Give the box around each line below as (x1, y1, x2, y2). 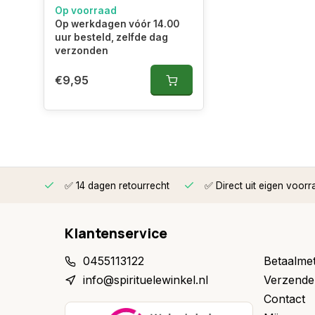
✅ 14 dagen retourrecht (62, 180, 169, 192)
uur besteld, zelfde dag (55, 32, 168, 44)
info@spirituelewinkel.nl (83, 273, 208, 288)
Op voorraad (55, 5, 117, 17)
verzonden (55, 45, 108, 57)
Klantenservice (65, 224, 167, 243)
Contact (263, 292, 305, 307)
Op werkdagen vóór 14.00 (55, 18, 179, 30)
